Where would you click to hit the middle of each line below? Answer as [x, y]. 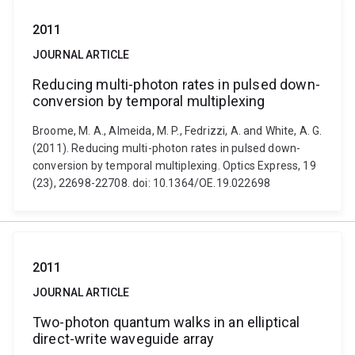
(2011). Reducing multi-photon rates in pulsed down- [167, 148]
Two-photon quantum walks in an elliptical [166, 322]
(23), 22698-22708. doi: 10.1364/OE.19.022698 [152, 183]
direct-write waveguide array [124, 339]
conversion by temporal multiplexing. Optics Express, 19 [174, 166]
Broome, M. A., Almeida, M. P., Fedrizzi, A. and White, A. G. [177, 131]
